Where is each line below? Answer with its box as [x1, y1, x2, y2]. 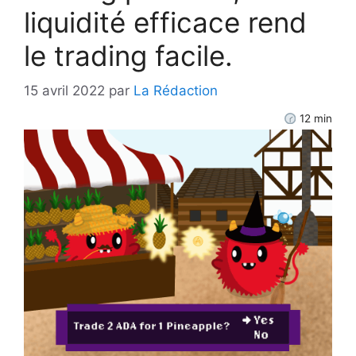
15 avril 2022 [24, 83, 105, 99]
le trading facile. [24, 38, 233, 72]
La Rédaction [133, 83, 218, 99]
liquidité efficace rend [24, 5, 307, 39]
